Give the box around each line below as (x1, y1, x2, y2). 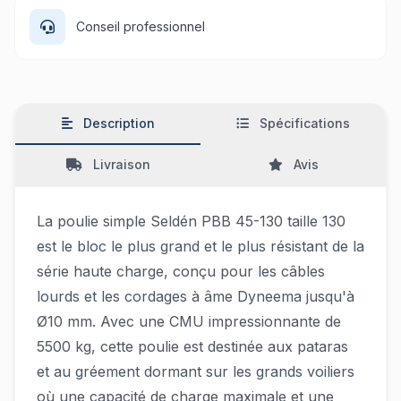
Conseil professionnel (76, 19, 205, 34)
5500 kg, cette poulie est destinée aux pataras (37, 337, 348, 355)
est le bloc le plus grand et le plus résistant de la (37, 237, 364, 255)
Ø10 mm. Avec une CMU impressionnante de (37, 312, 341, 330)
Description (82, 115, 155, 131)
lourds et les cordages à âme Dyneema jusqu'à (37, 287, 354, 305)
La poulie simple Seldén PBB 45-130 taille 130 (37, 212, 346, 230)
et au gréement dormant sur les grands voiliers (37, 363, 354, 380)
